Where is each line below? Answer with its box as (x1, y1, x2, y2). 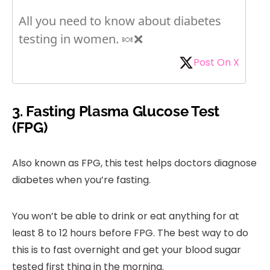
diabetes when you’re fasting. (12, 173, 151, 187)
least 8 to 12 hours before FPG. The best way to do (12, 226, 248, 240)
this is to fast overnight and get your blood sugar (12, 243, 241, 257)
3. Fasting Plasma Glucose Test (12, 102, 220, 121)
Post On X (193, 55, 239, 70)
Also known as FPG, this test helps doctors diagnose (12, 156, 257, 171)
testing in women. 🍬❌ (19, 31, 143, 48)
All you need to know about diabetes (19, 13, 221, 30)
